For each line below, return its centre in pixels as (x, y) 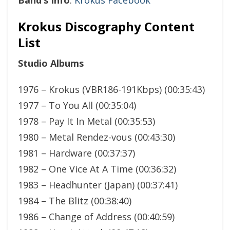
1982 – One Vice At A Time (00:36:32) (97, 169)
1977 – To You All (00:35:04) (77, 105)
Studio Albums (51, 63)
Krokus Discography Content (106, 26)
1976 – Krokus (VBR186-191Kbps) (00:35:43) (111, 89)
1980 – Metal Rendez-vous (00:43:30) (97, 137)
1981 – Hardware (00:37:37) (76, 153)
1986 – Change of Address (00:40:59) (96, 216)
